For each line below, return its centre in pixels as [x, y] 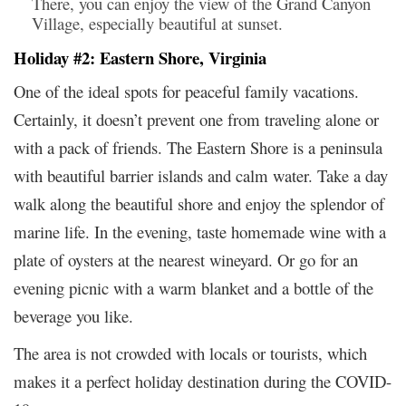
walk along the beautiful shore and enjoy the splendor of [199, 203]
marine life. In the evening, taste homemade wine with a [200, 231]
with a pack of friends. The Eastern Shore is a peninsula [198, 147]
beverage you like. [73, 315]
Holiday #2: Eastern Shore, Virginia [140, 57]
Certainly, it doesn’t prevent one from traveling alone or [196, 119]
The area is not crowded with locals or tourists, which [190, 353]
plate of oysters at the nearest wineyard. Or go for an [186, 259]
